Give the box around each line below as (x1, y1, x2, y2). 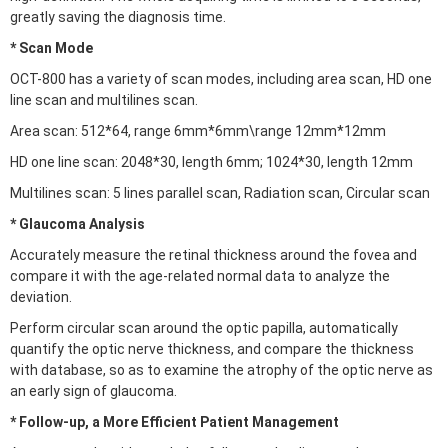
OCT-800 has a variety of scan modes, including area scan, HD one (10, 71, 432, 87)
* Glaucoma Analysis (10, 216, 145, 232)
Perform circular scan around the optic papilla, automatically (10, 320, 398, 336)
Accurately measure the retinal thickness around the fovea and (10, 247, 417, 263)
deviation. (10, 289, 72, 305)
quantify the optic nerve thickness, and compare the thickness (10, 341, 414, 357)
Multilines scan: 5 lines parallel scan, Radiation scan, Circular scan (10, 185, 430, 201)
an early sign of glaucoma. (10, 383, 177, 399)
